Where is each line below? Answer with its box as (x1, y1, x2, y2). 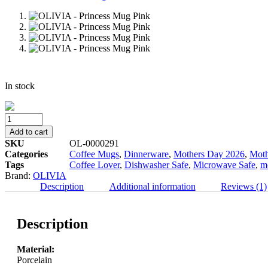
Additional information (109, 181, 196, 191)
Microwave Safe (193, 159, 255, 170)
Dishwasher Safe (124, 159, 188, 170)
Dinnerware (124, 148, 169, 159)
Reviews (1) (220, 181, 267, 191)
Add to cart (10, 127, 48, 136)
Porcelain (17, 254, 52, 265)
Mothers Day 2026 (173, 148, 245, 159)
